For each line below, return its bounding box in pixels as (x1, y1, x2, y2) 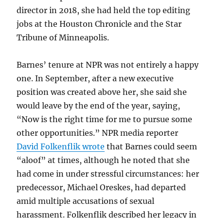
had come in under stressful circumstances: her (17, 169, 200, 179)
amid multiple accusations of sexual (17, 196, 155, 206)
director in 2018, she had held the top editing (17, 5, 191, 15)
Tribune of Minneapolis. (17, 33, 109, 42)
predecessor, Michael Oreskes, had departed (17, 182, 186, 192)
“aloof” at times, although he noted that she (17, 155, 190, 165)
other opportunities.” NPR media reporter (17, 128, 179, 138)
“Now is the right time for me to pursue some (17, 114, 193, 124)
